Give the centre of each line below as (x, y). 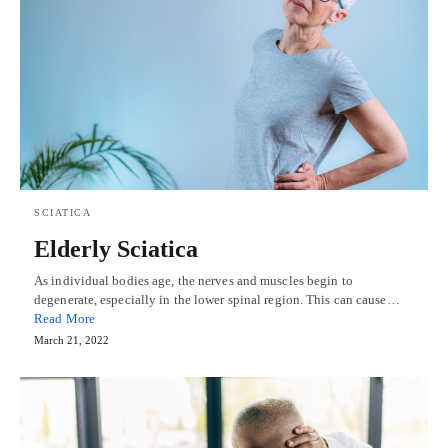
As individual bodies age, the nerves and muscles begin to (193, 281)
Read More (64, 319)
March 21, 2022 (71, 340)
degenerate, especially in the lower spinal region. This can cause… (217, 300)
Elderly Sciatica (116, 249)
